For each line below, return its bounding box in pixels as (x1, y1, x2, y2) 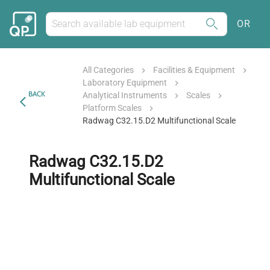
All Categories (82, 65, 134, 75)
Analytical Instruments (82, 90, 167, 100)
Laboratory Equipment (82, 78, 167, 87)
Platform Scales (82, 103, 142, 113)
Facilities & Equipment (152, 65, 235, 75)
